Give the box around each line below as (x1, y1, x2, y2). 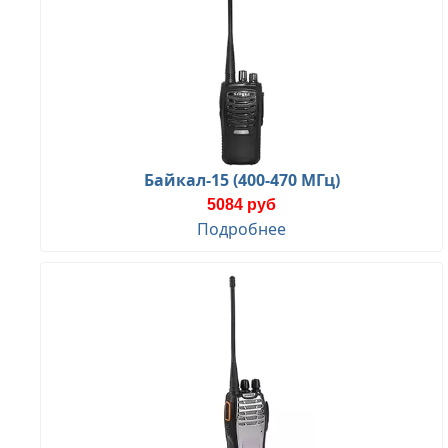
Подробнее (197, 217, 286, 240)
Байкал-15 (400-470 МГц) (143, 168, 340, 191)
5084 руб (207, 195, 276, 213)
